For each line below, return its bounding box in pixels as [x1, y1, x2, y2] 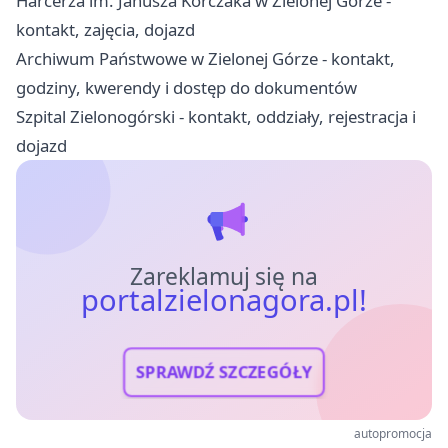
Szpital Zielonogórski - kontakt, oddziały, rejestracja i [16, 105, 416, 129]
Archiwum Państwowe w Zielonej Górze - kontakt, [16, 47, 395, 71]
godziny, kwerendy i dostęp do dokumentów [16, 76, 357, 100]
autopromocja [354, 425, 432, 443]
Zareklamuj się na [129, 260, 319, 292]
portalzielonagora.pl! [81, 279, 367, 320]
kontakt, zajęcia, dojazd [16, 18, 195, 42]
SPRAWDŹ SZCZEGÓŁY [135, 360, 313, 384]
